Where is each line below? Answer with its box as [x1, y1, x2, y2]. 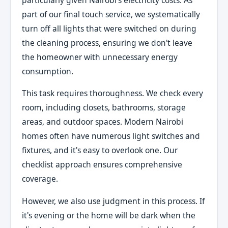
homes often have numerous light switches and [22, 130, 201, 142]
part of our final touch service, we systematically [22, 8, 201, 20]
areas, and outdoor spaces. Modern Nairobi [22, 116, 184, 128]
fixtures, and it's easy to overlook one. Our [22, 145, 178, 156]
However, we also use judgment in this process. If [22, 195, 205, 207]
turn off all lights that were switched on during [22, 22, 197, 34]
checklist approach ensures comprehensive [22, 159, 183, 170]
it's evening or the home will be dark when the [22, 209, 196, 221]
